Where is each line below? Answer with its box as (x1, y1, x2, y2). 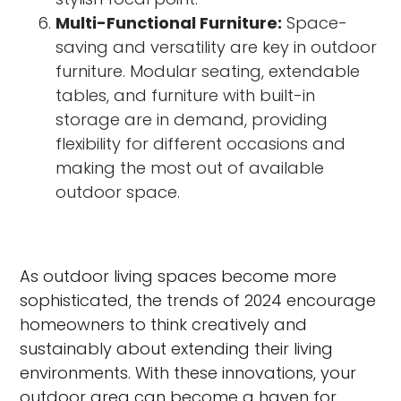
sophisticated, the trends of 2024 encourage (20, 289, 377, 312)
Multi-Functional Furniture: (55, 12, 283, 35)
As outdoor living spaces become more (20, 265, 337, 288)
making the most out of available (55, 157, 325, 180)
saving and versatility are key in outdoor (55, 36, 378, 59)
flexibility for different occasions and (55, 132, 346, 156)
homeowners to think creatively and (20, 313, 308, 337)
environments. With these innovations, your (20, 362, 357, 385)
